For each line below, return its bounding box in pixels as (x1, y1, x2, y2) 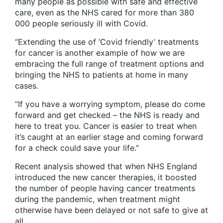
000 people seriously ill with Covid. (15, 18, 148, 29)
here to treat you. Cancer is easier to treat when (15, 121, 197, 131)
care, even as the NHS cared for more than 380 (15, 7, 194, 18)
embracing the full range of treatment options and (15, 59, 204, 69)
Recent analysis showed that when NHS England (15, 161, 197, 172)
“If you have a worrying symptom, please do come (15, 99, 205, 110)
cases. (15, 81, 38, 91)
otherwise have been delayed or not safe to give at (15, 205, 208, 216)
